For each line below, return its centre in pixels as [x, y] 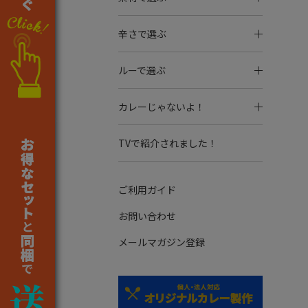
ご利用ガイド [147, 190]
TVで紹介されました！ [168, 143]
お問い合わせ [147, 216]
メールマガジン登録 [162, 242]
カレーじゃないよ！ [162, 107]
